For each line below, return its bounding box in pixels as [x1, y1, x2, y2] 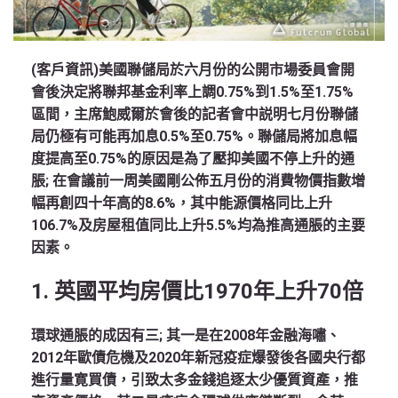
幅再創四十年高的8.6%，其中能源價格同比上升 [31, 195, 332, 211]
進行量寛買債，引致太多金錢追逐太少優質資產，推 [31, 371, 358, 388]
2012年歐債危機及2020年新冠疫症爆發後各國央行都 [31, 349, 365, 366]
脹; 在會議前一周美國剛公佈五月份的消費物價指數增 [31, 172, 365, 189]
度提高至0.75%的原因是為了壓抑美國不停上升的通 [31, 150, 354, 167]
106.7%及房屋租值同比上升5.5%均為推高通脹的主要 [31, 217, 365, 234]
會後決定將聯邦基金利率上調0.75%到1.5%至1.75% [31, 84, 354, 100]
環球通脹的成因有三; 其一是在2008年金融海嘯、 [31, 327, 340, 344]
